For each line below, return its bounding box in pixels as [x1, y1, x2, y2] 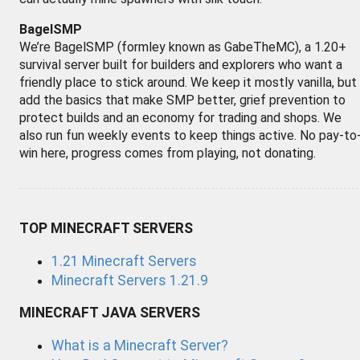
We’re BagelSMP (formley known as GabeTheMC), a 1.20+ [19, 39, 346, 55]
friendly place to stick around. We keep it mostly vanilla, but [19, 75, 357, 90]
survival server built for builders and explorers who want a [19, 57, 342, 72]
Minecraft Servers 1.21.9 [51, 272, 208, 288]
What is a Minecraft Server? [51, 337, 228, 354]
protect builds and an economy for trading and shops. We [19, 110, 342, 125]
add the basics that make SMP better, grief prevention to [19, 92, 346, 108]
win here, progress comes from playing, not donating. [19, 145, 316, 161]
